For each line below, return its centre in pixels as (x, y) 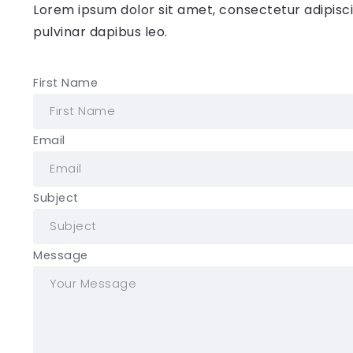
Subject (56, 197)
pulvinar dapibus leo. (100, 32)
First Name (65, 82)
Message (61, 255)
